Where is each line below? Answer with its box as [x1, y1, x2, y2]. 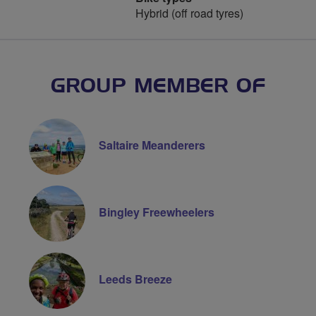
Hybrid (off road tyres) [135, 5, 243, 21]
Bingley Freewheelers [98, 204, 214, 221]
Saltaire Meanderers [98, 137, 205, 154]
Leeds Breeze [98, 271, 172, 288]
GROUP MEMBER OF [51, 77, 265, 97]
